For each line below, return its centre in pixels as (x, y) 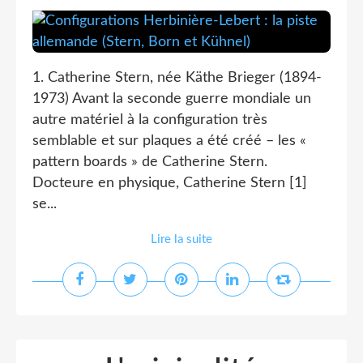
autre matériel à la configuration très (150, 120)
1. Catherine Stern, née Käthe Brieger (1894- (177, 78)
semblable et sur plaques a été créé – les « (169, 141)
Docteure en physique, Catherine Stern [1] (170, 183)
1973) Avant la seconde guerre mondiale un (172, 99)
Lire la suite (181, 239)
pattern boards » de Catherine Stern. (150, 162)
